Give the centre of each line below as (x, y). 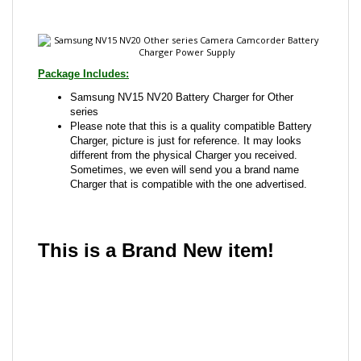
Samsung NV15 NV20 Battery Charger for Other (182, 29)
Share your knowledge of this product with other (160, 309)
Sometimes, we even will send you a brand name (185, 101)
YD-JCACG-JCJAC (68, 251)
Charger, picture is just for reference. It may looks (186, 72)
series (84, 43)
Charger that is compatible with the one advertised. (189, 116)
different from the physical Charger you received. (184, 87)
